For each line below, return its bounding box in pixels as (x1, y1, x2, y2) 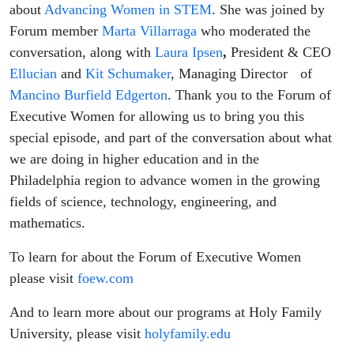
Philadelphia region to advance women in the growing (9, 172, 320, 189)
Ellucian (9, 66, 57, 82)
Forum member (9, 23, 102, 40)
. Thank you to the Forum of (168, 87, 331, 104)
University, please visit (9, 326, 145, 342)
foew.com (77, 270, 134, 287)
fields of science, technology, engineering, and (9, 194, 277, 210)
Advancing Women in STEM (44, 2, 212, 18)
